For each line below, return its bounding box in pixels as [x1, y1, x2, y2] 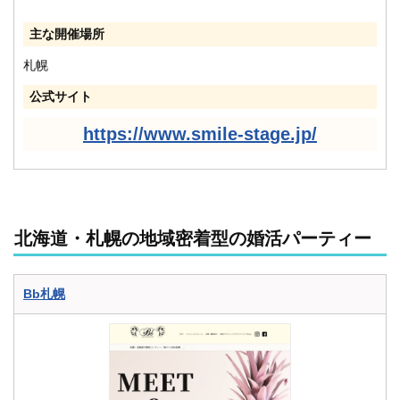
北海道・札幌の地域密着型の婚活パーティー [14, 228, 371, 248]
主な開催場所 [29, 26, 104, 41]
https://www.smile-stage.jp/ [83, 123, 317, 144]
